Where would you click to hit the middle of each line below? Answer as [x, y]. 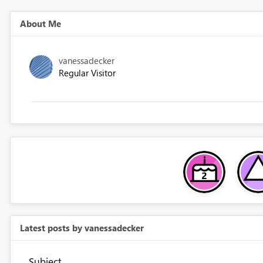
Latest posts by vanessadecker [82, 228]
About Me [40, 24]
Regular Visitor [87, 73]
